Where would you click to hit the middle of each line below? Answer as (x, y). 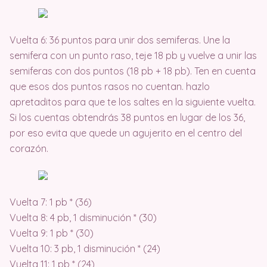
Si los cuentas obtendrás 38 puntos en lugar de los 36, (127, 117)
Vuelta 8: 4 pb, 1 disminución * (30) (83, 218)
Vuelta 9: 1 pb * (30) (52, 233)
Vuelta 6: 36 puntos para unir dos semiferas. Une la (120, 40)
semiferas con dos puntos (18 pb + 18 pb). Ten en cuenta (133, 71)
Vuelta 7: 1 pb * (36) (52, 202)
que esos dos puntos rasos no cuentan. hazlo (110, 86)
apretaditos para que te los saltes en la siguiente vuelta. (133, 102)
